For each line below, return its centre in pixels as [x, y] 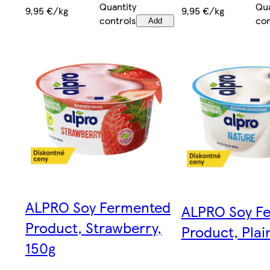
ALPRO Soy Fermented [98, 207]
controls [118, 20]
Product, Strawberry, [93, 228]
